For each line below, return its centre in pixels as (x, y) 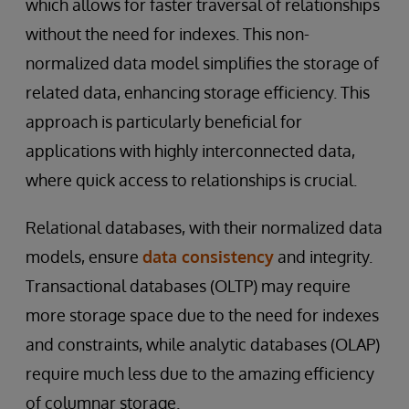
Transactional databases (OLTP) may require (188, 285)
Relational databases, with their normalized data (204, 227)
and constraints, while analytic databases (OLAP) (203, 344)
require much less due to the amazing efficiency (200, 373)
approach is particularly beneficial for (164, 121)
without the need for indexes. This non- (168, 33)
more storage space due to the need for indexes (202, 315)
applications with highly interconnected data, (190, 150)
